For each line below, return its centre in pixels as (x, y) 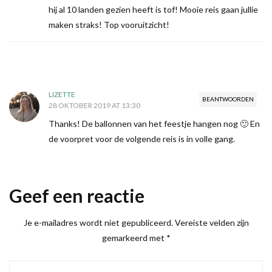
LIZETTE (62, 95)
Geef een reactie (77, 196)
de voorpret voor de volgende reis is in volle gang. (142, 139)
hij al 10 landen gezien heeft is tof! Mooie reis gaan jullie (153, 10)
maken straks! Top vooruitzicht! (109, 25)
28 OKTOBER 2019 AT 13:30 (94, 106)
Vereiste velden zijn (212, 223)
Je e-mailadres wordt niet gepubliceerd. (98, 223)
